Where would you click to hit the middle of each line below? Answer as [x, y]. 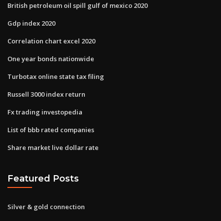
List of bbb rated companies [51, 129]
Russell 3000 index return [46, 94]
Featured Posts [43, 179]
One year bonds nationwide [51, 58]
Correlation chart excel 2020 [51, 41]
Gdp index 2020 [31, 23]
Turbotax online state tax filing [56, 76]
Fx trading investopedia [45, 112]
